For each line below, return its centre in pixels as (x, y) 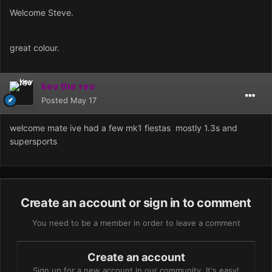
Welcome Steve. (43, 13)
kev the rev (68, 87)
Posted (56, 100)
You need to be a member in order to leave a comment (136, 223)
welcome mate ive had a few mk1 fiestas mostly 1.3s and (124, 128)
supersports (35, 141)
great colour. (36, 48)
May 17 (83, 100)
